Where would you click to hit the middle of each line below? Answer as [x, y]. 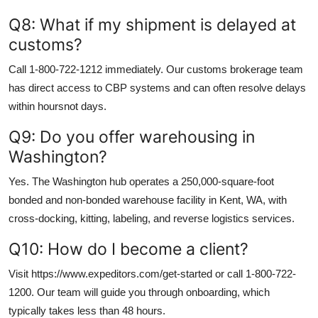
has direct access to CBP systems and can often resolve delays [157, 87]
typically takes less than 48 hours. [87, 310]
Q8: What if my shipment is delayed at [152, 24]
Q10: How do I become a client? [128, 248]
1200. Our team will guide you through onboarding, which [139, 292]
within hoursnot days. [57, 106]
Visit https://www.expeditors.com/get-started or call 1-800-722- [152, 273]
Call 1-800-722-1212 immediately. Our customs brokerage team [156, 69]
